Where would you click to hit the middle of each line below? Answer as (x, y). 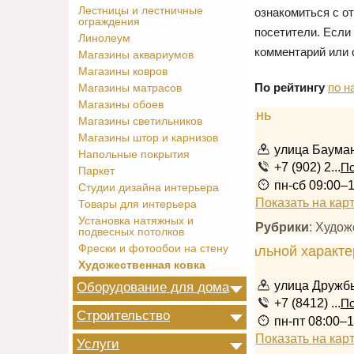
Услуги (98, 344)
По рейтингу (290, 87)
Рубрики (282, 227)
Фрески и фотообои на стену (153, 249)
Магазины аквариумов (136, 55)
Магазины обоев (121, 105)
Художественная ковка (142, 265)
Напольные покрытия (134, 154)
